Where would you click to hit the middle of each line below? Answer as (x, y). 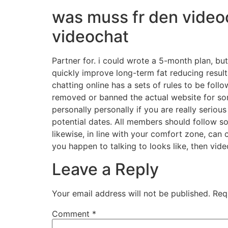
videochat (90, 37)
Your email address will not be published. (131, 193)
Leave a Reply (105, 169)
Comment (72, 213)
